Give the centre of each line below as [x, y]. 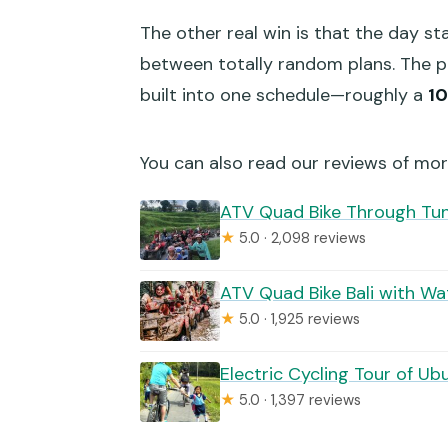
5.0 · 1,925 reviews [297, 319]
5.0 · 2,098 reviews [300, 238]
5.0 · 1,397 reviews [298, 400]
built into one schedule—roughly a [284, 95]
